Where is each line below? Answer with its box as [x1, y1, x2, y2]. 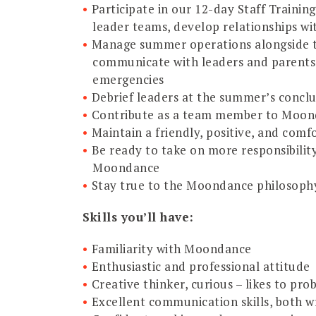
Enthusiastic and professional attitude [91, 257, 310, 274]
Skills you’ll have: [83, 208, 194, 225]
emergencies [92, 71, 167, 87]
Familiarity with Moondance [91, 240, 255, 257]
